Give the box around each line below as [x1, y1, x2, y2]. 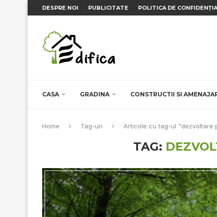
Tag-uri [80, 122, 103, 130]
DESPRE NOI [42, 4, 78, 11]
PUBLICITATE [88, 4, 128, 11]
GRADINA [80, 91, 109, 98]
